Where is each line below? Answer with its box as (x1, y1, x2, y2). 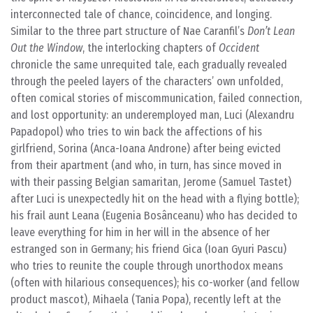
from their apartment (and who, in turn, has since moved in (10, 159, 282, 172)
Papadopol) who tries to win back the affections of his (10, 125, 262, 138)
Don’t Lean (247, 24, 295, 38)
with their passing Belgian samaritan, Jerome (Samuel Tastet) (10, 175, 291, 189)
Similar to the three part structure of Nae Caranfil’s (10, 24, 247, 38)
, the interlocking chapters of (82, 41, 219, 54)
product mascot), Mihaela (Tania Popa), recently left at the (10, 293, 281, 306)
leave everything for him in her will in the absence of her (10, 226, 270, 239)
